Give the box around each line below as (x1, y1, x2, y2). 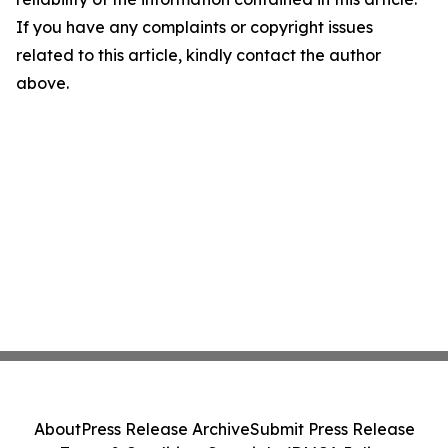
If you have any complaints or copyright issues (16, 17, 373, 37)
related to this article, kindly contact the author (16, 45, 381, 65)
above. (16, 73, 69, 93)
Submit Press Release (249, 419, 415, 439)
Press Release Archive (80, 419, 250, 439)
